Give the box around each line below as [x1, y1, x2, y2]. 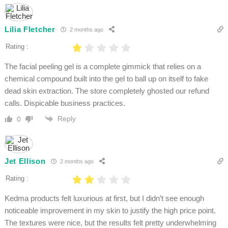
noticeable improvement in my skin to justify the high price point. [4, 206, 216, 215]
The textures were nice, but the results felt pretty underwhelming [4, 218, 216, 227]
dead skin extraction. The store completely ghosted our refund [4, 86, 209, 95]
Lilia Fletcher [4, 25, 55, 34]
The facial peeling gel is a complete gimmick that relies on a [4, 62, 201, 71]
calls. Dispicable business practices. [4, 98, 125, 107]
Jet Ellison [4, 157, 46, 166]
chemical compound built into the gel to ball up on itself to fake [4, 74, 208, 83]
